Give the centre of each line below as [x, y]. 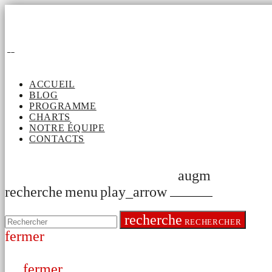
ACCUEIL [52, 84]
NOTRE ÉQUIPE [67, 128]
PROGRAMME [63, 106]
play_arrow [134, 192]
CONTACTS [57, 139]
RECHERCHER [212, 222]
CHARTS [50, 117]
